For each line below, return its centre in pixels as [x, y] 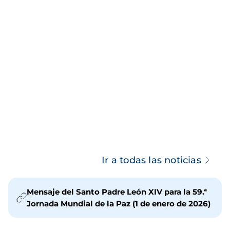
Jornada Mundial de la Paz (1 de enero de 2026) [119, 204]
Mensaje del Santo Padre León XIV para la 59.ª [117, 192]
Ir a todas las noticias [151, 160]
